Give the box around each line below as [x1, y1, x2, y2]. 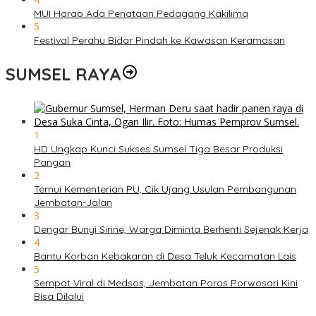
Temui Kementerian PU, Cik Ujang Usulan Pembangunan [34, 183, 296, 196]
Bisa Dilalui [34, 290, 84, 303]
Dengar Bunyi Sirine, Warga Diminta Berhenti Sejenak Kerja [34, 223, 308, 236]
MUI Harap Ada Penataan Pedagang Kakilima [34, 7, 248, 20]
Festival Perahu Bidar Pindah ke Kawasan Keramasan [34, 34, 285, 47]
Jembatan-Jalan [34, 196, 112, 209]
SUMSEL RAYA [6, 63, 121, 85]
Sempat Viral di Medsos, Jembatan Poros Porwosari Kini [34, 276, 298, 290]
